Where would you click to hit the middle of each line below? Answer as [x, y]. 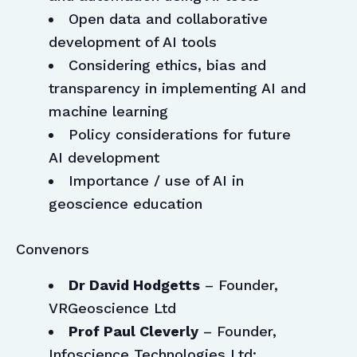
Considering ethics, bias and [167, 65]
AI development [104, 158]
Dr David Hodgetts [134, 285]
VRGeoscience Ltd [112, 308]
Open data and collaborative [168, 19]
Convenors [53, 249]
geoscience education [125, 204]
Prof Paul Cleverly [133, 331]
